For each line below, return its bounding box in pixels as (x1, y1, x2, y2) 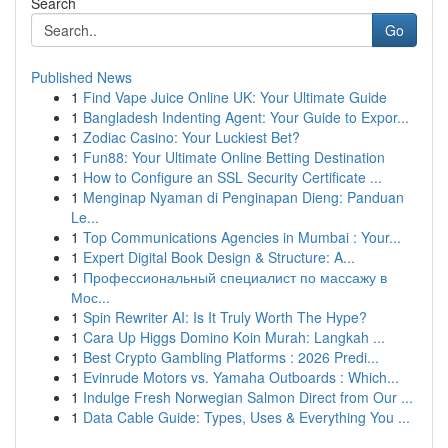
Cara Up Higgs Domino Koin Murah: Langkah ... (83, 327, 385, 347)
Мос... (71, 287, 110, 307)
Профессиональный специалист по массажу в (83, 267, 387, 287)
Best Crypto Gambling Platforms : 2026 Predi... (83, 347, 379, 367)
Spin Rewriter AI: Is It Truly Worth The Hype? (83, 307, 367, 327)
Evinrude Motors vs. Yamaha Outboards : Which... (83, 367, 399, 387)
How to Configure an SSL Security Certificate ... (83, 167, 382, 187)
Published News (31, 67, 132, 87)
